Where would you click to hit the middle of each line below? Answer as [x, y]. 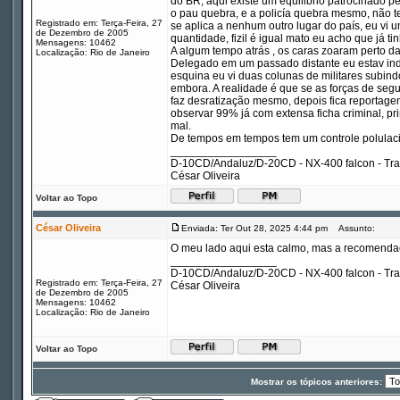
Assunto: [353, 228]
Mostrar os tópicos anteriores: [318, 382]
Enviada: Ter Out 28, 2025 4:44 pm [254, 228]
